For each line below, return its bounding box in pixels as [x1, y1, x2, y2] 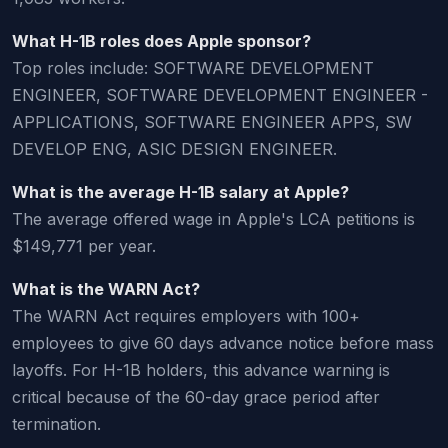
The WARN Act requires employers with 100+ [12, 305, 360, 326]
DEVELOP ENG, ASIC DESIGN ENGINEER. [12, 138, 337, 159]
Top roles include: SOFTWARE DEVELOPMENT [12, 57, 374, 78]
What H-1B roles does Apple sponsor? [12, 30, 311, 51]
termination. [12, 413, 101, 434]
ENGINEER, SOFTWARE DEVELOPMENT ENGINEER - [12, 84, 428, 105]
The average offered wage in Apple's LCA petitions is [12, 208, 415, 229]
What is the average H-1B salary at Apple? [12, 181, 349, 202]
